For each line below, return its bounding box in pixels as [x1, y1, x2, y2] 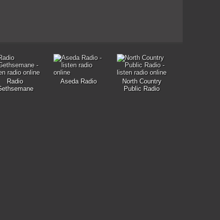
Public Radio [124, 85, 160, 92]
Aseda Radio [60, 78, 97, 85]
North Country [122, 78, 162, 85]
